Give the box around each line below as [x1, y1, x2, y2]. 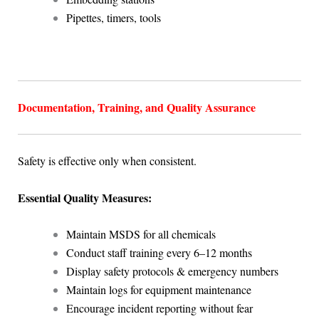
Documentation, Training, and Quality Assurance [17, 99, 256, 116]
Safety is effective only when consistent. [17, 153, 197, 169]
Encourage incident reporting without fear [66, 300, 253, 316]
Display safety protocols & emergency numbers [66, 263, 278, 279]
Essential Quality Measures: [17, 189, 152, 206]
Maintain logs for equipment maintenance [66, 282, 251, 298]
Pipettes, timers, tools [66, 9, 161, 25]
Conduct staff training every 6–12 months [66, 245, 252, 261]
